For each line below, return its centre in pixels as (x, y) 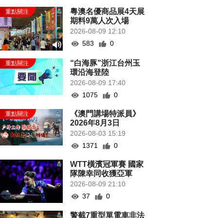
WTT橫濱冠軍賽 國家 (107, 164)
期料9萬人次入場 (100, 21)
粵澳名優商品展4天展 (108, 11)
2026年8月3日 (95, 123)
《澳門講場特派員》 (105, 114)
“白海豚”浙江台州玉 (105, 63)
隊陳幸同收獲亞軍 (101, 173)
